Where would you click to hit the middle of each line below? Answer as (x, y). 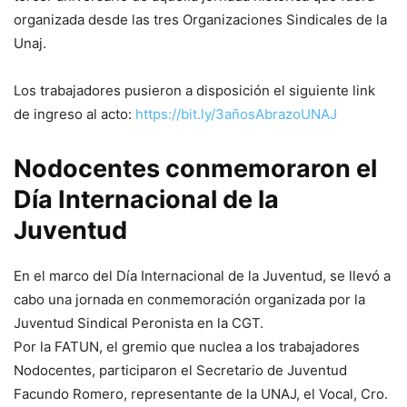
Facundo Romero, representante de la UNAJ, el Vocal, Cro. (201, 394)
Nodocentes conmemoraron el (195, 169)
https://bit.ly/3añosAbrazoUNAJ (236, 114)
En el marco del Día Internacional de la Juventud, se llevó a (202, 276)
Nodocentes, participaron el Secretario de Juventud (180, 371)
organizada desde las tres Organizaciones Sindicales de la (200, 20)
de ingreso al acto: (74, 114)
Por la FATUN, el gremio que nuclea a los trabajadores (187, 347)
